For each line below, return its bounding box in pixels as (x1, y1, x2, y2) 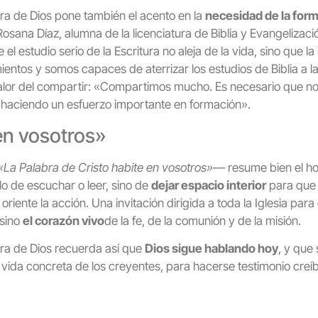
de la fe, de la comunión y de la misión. (104, 213, 301, 228)
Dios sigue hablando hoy (145, 241, 278, 256)
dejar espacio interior (151, 177, 266, 192)
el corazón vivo (23, 213, 104, 228)
